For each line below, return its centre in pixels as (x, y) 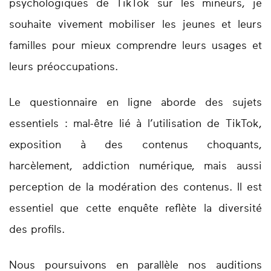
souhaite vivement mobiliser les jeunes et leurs (135, 25)
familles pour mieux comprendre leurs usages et (135, 46)
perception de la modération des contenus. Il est (135, 188)
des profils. (39, 230)
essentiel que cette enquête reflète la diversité (135, 209)
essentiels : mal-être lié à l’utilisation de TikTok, (135, 124)
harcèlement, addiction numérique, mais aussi (135, 167)
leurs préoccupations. (65, 67)
